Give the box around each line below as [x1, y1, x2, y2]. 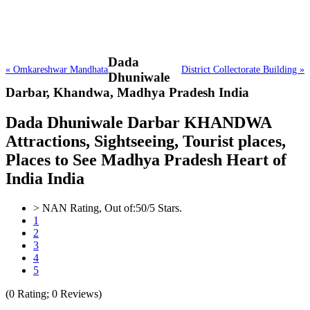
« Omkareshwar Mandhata [6, 64, 108, 75]
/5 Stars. [147, 202, 182, 215]
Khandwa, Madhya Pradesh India [53, 84, 249, 100]
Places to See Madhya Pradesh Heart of [6, 151, 286, 170]
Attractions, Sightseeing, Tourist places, [6, 132, 286, 151]
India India [6, 170, 84, 188]
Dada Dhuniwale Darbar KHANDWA [6, 113, 271, 132]
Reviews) [57, 288, 102, 300]
